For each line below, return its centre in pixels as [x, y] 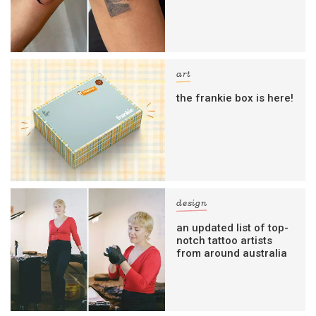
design [192, 204]
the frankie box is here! [235, 98]
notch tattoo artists [225, 240]
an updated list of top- [233, 227]
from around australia [232, 253]
